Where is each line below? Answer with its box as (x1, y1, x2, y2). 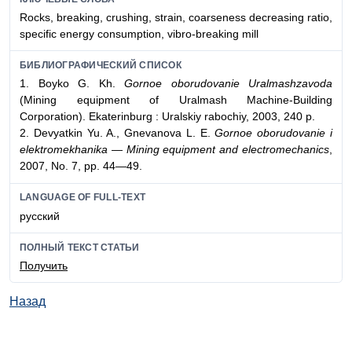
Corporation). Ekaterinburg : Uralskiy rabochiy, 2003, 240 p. (20, 110, 315, 123)
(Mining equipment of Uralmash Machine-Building (20, 93, 332, 107)
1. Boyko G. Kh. (20, 77, 124, 90)
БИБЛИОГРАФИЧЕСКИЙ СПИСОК (20, 59, 181, 71)
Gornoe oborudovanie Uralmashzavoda (124, 77, 332, 90)
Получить (20, 258, 68, 272)
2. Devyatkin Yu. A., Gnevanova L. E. (20, 126, 215, 140)
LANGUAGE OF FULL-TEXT (20, 192, 146, 203)
